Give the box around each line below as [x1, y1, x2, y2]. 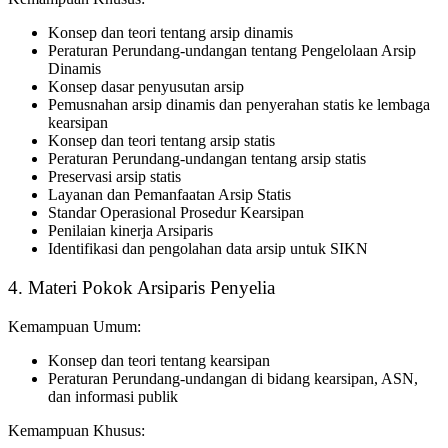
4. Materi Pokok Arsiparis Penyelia [8, 277, 275, 299]
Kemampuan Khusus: [8, 421, 145, 439]
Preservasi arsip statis [48, 168, 181, 186]
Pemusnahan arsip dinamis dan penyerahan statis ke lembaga [48, 96, 430, 114]
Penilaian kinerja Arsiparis [48, 222, 213, 240]
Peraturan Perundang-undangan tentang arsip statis [48, 150, 366, 168]
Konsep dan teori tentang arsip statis [48, 132, 275, 150]
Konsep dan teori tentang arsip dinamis [48, 24, 293, 42]
